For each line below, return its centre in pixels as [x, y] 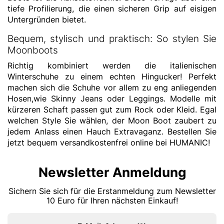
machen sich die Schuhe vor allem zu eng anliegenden [112, 87]
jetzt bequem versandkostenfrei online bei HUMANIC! [109, 142]
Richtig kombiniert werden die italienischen [112, 65]
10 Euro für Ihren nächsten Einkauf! [112, 200]
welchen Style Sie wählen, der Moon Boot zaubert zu [112, 120]
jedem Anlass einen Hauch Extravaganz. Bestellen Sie [112, 131]
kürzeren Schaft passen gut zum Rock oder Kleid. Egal [112, 109]
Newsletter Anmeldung [112, 172]
